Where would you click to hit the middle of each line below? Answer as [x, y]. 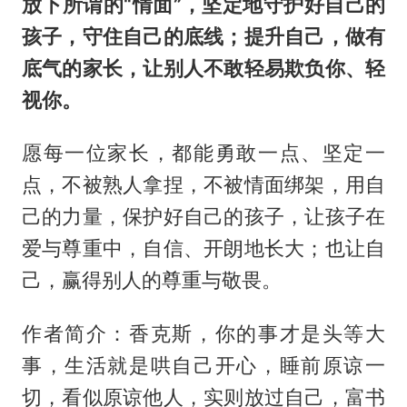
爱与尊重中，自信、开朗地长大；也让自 [203, 248]
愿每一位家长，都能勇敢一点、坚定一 [203, 153]
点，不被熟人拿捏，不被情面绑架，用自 [203, 185]
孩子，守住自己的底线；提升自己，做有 [203, 36]
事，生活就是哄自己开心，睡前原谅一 [203, 366]
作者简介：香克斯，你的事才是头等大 [203, 334]
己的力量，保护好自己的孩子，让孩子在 [203, 217]
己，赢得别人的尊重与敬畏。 [151, 280]
